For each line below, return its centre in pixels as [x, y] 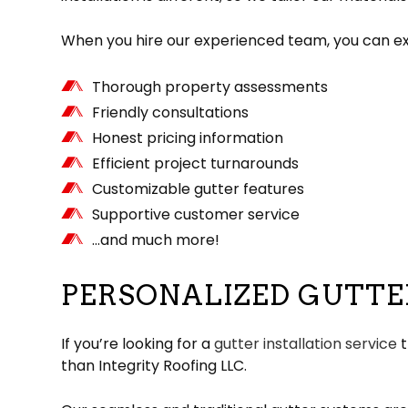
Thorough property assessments [210, 87]
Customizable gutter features [199, 189]
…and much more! [156, 240]
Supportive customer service [196, 215]
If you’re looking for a [138, 344]
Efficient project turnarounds [196, 164]
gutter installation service [306, 344]
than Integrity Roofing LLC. [154, 366]
